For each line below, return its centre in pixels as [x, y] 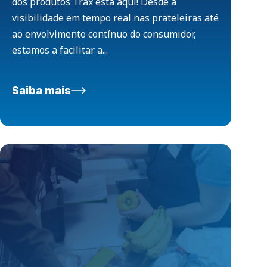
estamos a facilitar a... [60, 50]
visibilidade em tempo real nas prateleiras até [115, 18]
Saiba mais [41, 91]
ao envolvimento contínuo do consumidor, [104, 34]
